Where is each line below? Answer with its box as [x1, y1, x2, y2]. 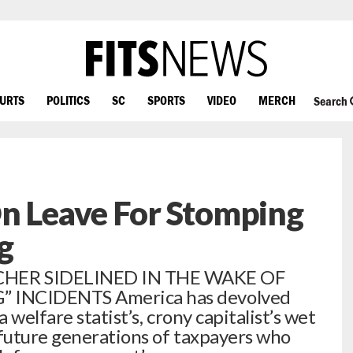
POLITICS [46, 92, 90, 107]
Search [313, 94, 350, 109]
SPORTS [147, 92, 185, 107]
